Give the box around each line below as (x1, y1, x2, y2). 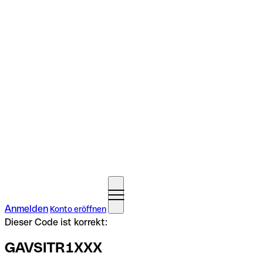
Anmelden (5, 203, 48, 214)
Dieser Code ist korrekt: (5, 217, 107, 228)
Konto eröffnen (50, 204, 106, 214)
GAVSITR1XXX (5, 239, 102, 255)
